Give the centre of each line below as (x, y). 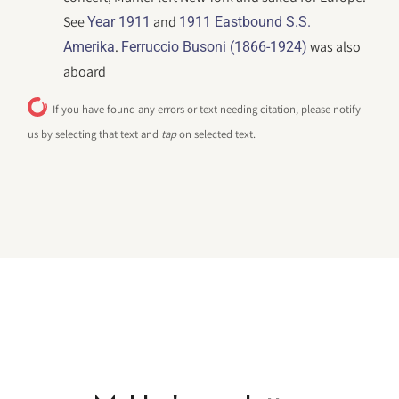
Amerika (90, 47)
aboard (85, 72)
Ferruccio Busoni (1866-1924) (215, 47)
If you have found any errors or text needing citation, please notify (207, 110)
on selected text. (216, 134)
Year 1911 (119, 22)
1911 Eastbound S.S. (245, 22)
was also (334, 47)
